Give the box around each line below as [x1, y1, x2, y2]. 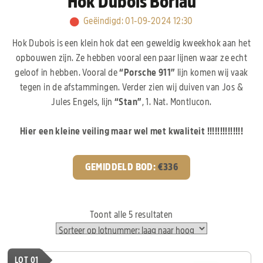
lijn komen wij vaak [175, 68, 248, 77]
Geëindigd [83, 16, 122, 26]
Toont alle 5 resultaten [90, 210, 173, 220]
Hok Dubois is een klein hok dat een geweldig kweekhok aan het [12, 38, 251, 48]
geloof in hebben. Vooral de [15, 68, 120, 77]
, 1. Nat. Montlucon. [141, 97, 212, 107]
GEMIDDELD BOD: [85, 162, 158, 172]
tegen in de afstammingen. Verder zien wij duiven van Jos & [19, 82, 244, 92]
